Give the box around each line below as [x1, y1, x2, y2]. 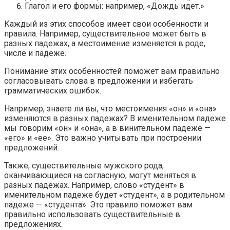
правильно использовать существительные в [4, 209, 180, 220]
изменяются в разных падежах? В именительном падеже [4, 113, 226, 124]
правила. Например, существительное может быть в [4, 29, 206, 39]
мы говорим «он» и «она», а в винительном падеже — [4, 123, 210, 133]
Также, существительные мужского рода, [4, 161, 164, 171]
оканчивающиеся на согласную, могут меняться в [4, 170, 196, 181]
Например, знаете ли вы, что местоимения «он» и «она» [4, 104, 217, 114]
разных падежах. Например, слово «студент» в [4, 180, 184, 190]
